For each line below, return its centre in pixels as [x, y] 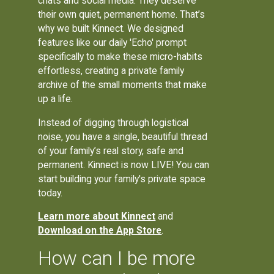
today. [50, 193]
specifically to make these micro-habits [120, 56]
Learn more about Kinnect [97, 217]
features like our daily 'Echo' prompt [113, 42]
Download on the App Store [100, 231]
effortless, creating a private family [111, 70]
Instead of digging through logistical [113, 122]
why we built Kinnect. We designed [111, 28]
